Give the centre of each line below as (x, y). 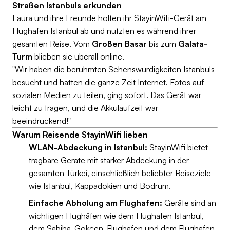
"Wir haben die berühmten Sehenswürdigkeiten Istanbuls (113, 69)
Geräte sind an (189, 203)
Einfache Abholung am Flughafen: (95, 203)
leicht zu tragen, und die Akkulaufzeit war (85, 108)
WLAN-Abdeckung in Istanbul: (88, 147)
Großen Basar (119, 44)
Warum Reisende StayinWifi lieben (80, 135)
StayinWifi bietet (178, 147)
